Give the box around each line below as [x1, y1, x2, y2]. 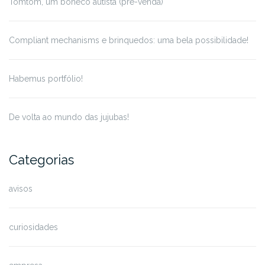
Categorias [9, 152, 74, 167]
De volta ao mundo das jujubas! [9, 112, 129, 122]
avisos [9, 184, 33, 193]
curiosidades [9, 222, 58, 232]
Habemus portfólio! [9, 74, 83, 83]
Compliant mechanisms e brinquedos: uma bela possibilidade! [9, 35, 248, 45]
